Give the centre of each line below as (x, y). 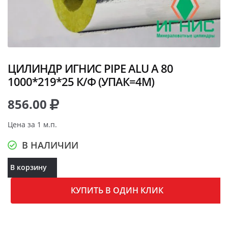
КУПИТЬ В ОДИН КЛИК (117, 191)
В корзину (28, 167)
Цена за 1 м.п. (32, 124)
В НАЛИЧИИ (50, 145)
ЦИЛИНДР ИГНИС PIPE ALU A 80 (90, 68)
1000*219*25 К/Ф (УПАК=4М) (81, 81)
